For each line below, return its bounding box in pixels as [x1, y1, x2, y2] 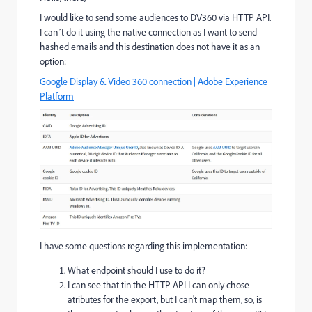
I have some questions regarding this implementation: [40, 239, 247, 252]
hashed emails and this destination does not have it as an [40, 40, 260, 53]
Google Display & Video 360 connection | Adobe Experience [40, 75, 267, 88]
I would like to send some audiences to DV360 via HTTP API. [40, 11, 271, 24]
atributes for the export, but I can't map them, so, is [68, 292, 262, 306]
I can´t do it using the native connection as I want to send [40, 26, 257, 38]
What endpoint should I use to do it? [68, 263, 205, 276]
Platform [40, 90, 74, 102]
